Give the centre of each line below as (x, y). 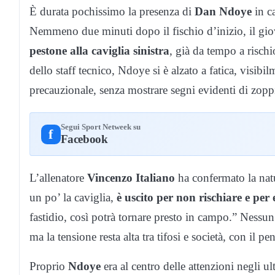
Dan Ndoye (223, 12)
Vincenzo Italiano (131, 178)
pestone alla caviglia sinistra (99, 51)
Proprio (49, 266)
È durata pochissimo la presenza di (112, 12)
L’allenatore (58, 178)
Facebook (84, 139)
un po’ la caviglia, (73, 198)
